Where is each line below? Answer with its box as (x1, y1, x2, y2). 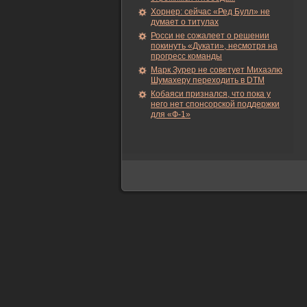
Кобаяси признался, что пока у (151, 89, 271, 99)
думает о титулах (151, 17, 219, 27)
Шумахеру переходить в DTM (151, 75, 265, 85)
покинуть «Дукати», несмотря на (151, 41, 278, 51)
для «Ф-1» (151, 110, 191, 119)
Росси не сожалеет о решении (151, 31, 269, 40)
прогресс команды (151, 51, 222, 61)
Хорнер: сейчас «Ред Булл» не (151, 7, 270, 16)
